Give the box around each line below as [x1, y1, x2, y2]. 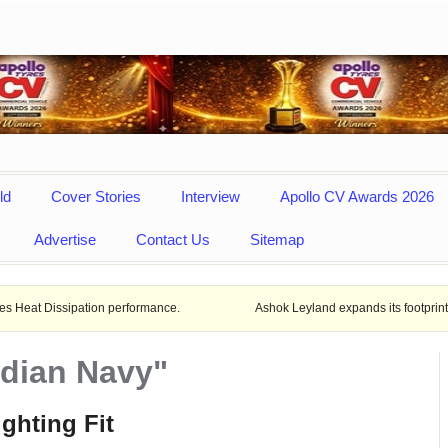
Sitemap [250, 230, 304, 248]
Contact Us [136, 230, 210, 248]
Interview [181, 187, 240, 205]
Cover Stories [51, 187, 141, 205]
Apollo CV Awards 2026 [280, 187, 434, 205]
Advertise [34, 230, 96, 248]
